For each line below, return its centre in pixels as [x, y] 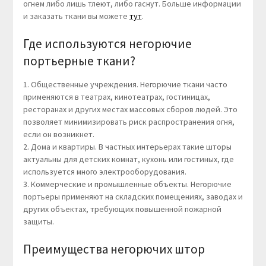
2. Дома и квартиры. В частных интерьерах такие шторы [127, 147]
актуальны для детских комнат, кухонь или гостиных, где [128, 159]
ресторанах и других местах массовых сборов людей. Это [130, 110]
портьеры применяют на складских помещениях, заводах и [133, 197]
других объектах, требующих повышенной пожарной [122, 209]
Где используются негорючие [107, 44]
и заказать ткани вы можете [76, 16]
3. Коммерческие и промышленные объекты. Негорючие [127, 184]
